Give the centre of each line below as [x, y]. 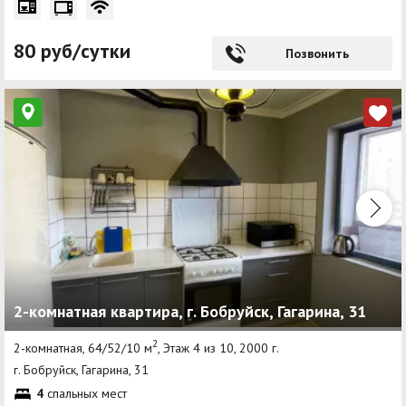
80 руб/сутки [72, 51]
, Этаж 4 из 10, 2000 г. [218, 348]
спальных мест [85, 393]
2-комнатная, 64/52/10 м [83, 348]
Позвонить [317, 54]
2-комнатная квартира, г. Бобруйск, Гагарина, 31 [190, 311]
